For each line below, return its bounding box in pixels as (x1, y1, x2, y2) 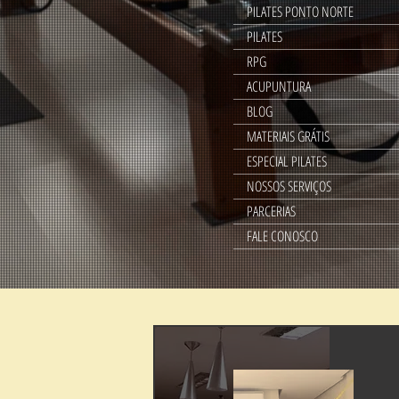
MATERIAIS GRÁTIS (247, 126, 330, 146)
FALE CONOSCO (247, 226, 318, 246)
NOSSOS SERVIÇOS (247, 176, 331, 196)
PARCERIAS (247, 201, 296, 221)
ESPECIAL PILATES (247, 151, 327, 171)
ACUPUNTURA (247, 77, 311, 96)
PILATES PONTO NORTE (247, 2, 354, 21)
